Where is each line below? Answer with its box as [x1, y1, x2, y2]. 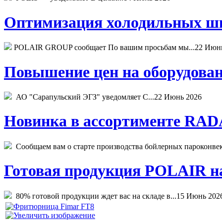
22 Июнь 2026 [154, 93, 202, 101]
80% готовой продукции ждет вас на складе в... [12, 191, 176, 200]
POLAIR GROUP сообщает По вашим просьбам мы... [12, 43, 195, 52]
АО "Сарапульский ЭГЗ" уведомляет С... [12, 93, 154, 101]
